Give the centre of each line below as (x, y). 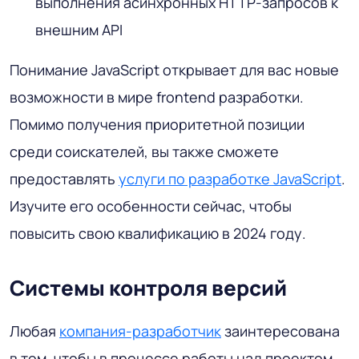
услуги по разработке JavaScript (230, 178)
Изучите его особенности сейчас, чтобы (151, 206)
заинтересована (280, 331)
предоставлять (64, 178)
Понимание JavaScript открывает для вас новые (174, 69)
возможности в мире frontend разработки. (157, 97)
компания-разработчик (140, 331)
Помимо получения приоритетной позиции (157, 124)
